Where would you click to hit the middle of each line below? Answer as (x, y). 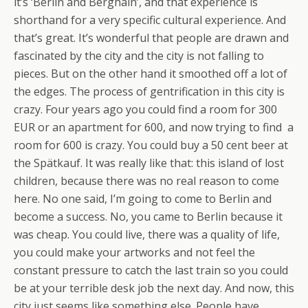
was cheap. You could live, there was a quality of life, (147, 235)
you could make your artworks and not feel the (134, 253)
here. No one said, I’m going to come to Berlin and (143, 199)
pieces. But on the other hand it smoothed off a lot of (151, 74)
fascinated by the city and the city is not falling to (139, 56)
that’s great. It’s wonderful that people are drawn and (151, 38)
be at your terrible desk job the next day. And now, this (154, 288)
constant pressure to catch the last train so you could (151, 271)
